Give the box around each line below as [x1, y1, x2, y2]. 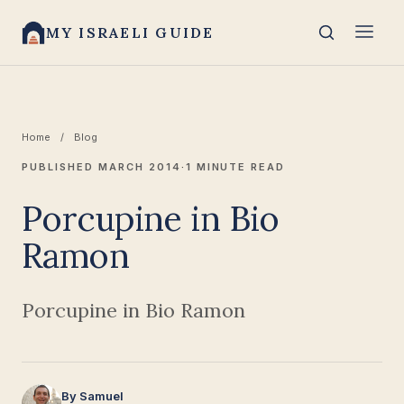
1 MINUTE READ [185, 161, 286, 173]
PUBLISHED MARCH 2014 [22, 161, 181, 173]
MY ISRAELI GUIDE [45, 23, 215, 41]
